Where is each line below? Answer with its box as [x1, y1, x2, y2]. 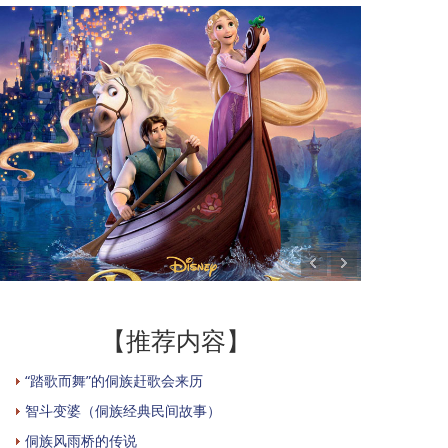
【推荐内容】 [101, 323, 251, 357]
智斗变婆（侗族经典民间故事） [25, 400, 221, 420]
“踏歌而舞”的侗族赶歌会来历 [25, 370, 203, 390]
